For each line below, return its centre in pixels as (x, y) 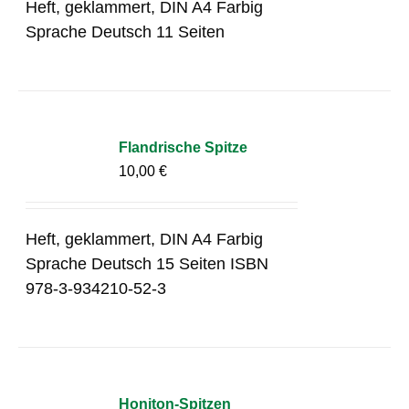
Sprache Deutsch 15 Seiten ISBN (147, 263)
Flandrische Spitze (184, 147)
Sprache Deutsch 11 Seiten (126, 31)
